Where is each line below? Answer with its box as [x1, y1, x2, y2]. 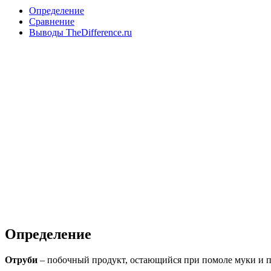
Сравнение [29, 16, 74, 27]
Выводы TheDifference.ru [29, 27, 132, 38]
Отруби [5, 254, 40, 265]
